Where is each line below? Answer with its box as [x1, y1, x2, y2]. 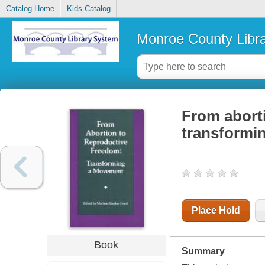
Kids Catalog [66, 4, 111, 14]
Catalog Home [5, 4, 54, 14]
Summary [181, 246, 225, 257]
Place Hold [191, 205, 240, 216]
